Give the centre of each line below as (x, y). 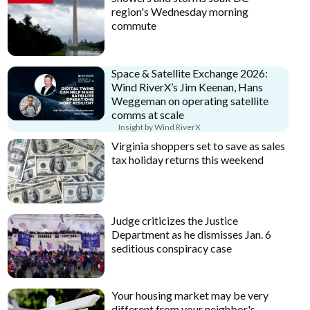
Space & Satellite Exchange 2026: (190, 73)
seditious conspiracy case (172, 248)
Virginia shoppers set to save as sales (199, 145)
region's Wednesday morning (180, 12)
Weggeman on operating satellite (190, 100)
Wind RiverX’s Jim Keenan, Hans (188, 86)
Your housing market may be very (190, 295)
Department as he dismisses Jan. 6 (192, 234)
